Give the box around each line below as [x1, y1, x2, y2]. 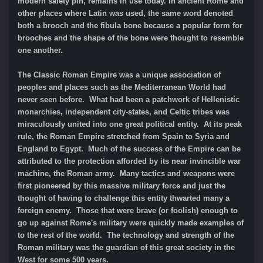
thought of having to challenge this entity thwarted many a [18, 193, 230, 203]
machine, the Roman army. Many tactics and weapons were [18, 168, 235, 178]
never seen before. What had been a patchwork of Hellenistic [18, 95, 240, 104]
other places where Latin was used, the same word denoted [18, 8, 233, 18]
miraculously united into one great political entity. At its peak [18, 119, 242, 129]
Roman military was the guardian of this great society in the [18, 242, 235, 252]
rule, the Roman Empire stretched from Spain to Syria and [18, 131, 230, 141]
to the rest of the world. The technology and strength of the [18, 230, 234, 240]
